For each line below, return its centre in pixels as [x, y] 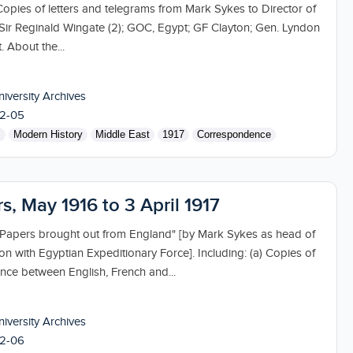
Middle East [122, 134]
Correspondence [234, 134]
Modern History [48, 134]
